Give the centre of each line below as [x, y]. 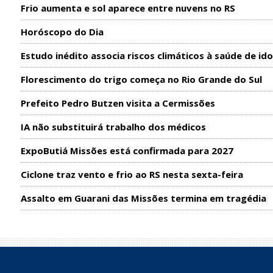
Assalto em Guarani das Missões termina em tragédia [143, 198]
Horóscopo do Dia [62, 32]
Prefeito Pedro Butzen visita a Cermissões [118, 103]
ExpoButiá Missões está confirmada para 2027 [127, 151]
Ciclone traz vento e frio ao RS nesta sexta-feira [132, 175]
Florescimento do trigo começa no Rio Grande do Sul [141, 80]
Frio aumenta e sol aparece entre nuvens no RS [128, 8]
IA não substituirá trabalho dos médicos [113, 127]
